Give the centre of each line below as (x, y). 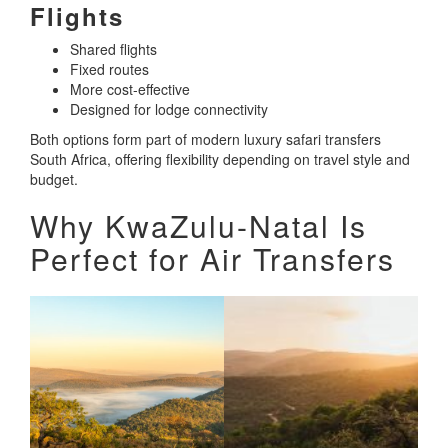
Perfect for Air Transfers (212, 259)
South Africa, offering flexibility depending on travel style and (220, 159)
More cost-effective (130, 89)
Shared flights (113, 49)
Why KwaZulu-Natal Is (198, 226)
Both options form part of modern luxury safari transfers (205, 139)
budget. (54, 179)
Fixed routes (109, 69)
